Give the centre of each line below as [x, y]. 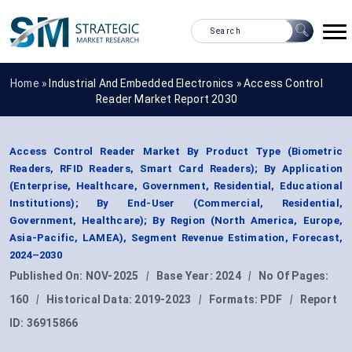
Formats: [235, 300]
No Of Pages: [294, 276]
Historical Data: [91, 300]
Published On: [48, 276]
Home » [30, 83]
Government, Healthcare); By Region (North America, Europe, [176, 221]
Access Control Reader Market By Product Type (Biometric [176, 152]
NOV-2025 [112, 276]
